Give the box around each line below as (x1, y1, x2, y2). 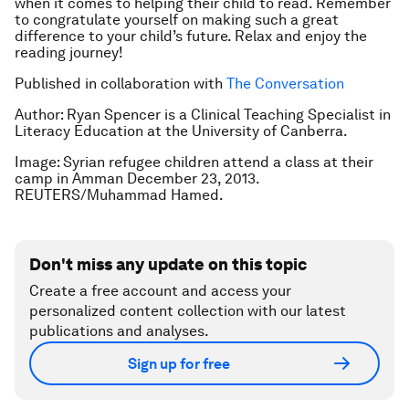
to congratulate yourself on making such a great (15, 11, 339, 28)
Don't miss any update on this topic (29, 255, 307, 274)
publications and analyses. (29, 322, 209, 340)
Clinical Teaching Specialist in (191, 106, 391, 123)
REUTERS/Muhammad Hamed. (15, 186, 224, 204)
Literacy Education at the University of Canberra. (15, 122, 351, 140)
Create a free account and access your (29, 282, 291, 299)
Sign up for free (128, 354, 230, 372)
